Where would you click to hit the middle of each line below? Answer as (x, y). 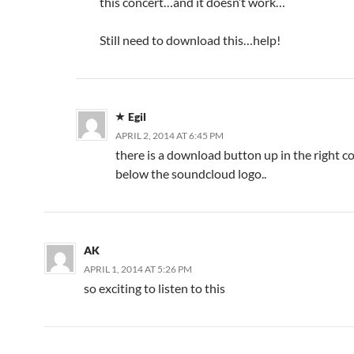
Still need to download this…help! (190, 40)
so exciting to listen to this (154, 288)
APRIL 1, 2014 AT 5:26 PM (138, 269)
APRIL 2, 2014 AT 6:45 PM (169, 136)
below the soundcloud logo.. (191, 173)
